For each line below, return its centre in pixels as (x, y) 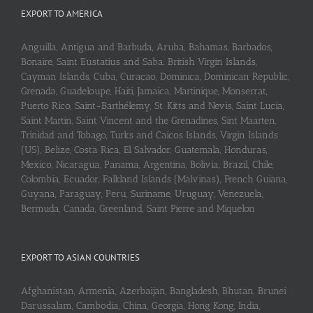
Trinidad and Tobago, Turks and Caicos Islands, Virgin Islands (150, 135)
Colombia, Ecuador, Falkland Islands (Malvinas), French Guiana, (154, 179)
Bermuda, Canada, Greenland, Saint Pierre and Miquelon (138, 208)
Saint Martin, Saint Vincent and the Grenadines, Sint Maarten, (149, 120)
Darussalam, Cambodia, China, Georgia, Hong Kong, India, (141, 305)
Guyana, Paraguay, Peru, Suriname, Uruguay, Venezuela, (142, 194)
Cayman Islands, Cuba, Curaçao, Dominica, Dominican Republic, (155, 76)
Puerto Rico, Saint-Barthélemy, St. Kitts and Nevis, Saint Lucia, (153, 105)
